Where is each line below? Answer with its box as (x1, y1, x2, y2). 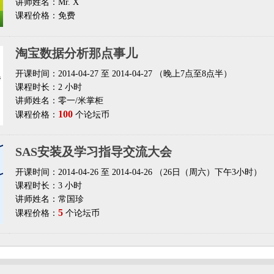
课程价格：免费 (15, 11, 75, 20)
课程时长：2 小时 (15, 83, 82, 92)
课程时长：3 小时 (15, 181, 82, 190)
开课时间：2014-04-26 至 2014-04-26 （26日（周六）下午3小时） (15, 168, 262, 177)
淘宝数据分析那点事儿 (15, 46, 138, 60)
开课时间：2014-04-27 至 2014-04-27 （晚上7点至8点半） (15, 69, 232, 78)
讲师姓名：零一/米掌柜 (15, 96, 103, 105)
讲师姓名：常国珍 (15, 194, 84, 204)
